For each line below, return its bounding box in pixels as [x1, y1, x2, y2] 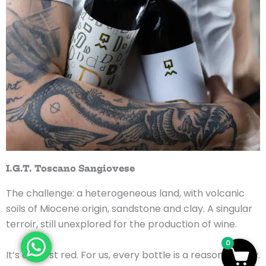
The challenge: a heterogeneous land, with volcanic [6, 186, 245, 201]
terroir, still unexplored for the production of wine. [6, 217, 237, 232]
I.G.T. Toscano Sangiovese [6, 162, 135, 175]
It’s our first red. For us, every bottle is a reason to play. [6, 248, 260, 262]
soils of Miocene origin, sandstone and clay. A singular [6, 202, 252, 216]
